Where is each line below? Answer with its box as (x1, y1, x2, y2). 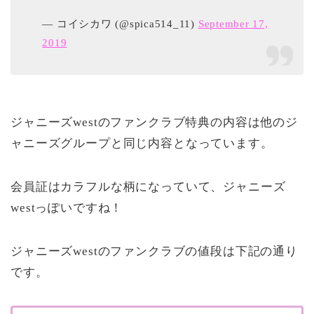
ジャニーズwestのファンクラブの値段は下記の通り (11, 245, 298, 259)
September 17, (198, 18, 268, 30)
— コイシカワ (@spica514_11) (42, 18, 198, 30)
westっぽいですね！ (11, 201, 123, 215)
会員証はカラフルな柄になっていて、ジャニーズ (11, 180, 286, 194)
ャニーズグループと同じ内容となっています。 (11, 137, 273, 151)
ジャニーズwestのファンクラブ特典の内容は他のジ (11, 116, 298, 130)
